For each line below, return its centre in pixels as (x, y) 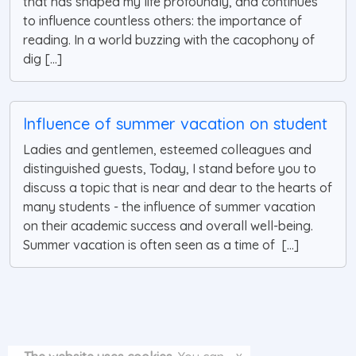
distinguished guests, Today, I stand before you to (170, 169)
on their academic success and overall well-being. (168, 226)
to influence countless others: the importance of (163, 21)
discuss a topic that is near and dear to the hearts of (178, 188)
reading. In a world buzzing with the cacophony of (169, 40)
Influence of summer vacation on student (175, 124)
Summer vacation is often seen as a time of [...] (161, 245)
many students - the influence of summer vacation (169, 207)
